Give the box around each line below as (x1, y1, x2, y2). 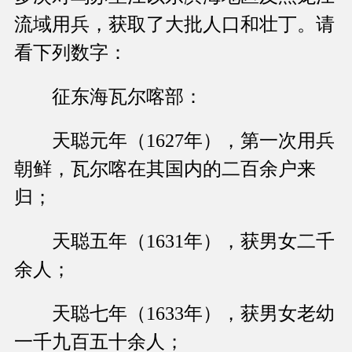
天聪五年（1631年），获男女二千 (14, 231, 335, 252)
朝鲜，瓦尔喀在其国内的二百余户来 (14, 159, 316, 180)
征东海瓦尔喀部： (14, 86, 203, 108)
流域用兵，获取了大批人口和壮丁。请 (14, 14, 335, 35)
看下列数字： (14, 42, 127, 64)
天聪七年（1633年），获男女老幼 (14, 303, 335, 324)
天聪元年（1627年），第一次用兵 (14, 130, 335, 152)
